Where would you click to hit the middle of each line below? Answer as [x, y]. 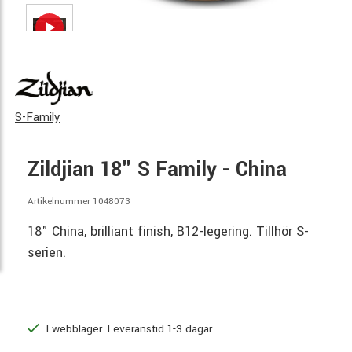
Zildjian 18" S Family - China [157, 169]
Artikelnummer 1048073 [79, 201]
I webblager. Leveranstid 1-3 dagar [128, 328]
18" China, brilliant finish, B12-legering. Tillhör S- [168, 231]
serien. [47, 252]
